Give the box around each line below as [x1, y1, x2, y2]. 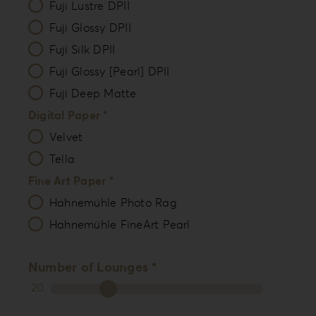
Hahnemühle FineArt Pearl [49, 217, 190, 232]
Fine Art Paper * [28, 174, 114, 188]
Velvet [49, 130, 83, 145]
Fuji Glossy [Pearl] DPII [49, 64, 170, 79]
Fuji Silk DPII [49, 42, 116, 57]
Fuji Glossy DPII [49, 20, 131, 35]
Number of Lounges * [28, 259, 157, 276]
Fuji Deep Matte [49, 86, 137, 101]
